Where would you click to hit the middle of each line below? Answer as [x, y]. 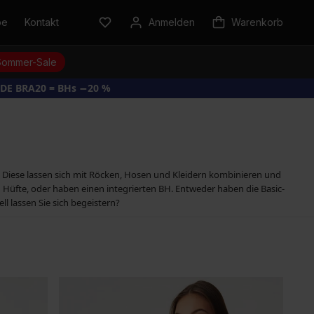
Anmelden [172, 22]
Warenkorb [257, 22]
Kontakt [42, 22]
